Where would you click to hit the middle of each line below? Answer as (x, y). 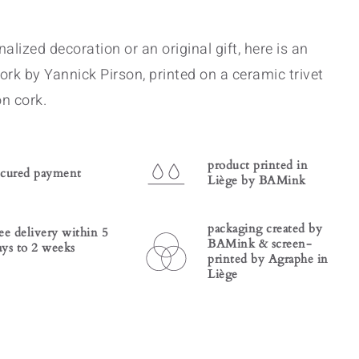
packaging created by (265, 228)
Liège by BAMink (257, 180)
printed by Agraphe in (268, 259)
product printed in (258, 165)
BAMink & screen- (260, 244)
